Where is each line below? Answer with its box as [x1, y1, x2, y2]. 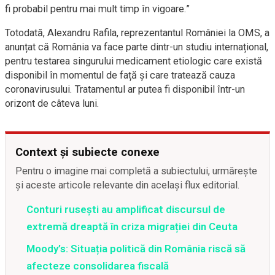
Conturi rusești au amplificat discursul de [26, 203, 225, 216]
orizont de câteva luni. [5, 98, 99, 110]
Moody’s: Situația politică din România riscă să [26, 242, 246, 255]
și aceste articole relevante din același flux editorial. [15, 179, 240, 192]
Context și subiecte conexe [15, 145, 160, 159]
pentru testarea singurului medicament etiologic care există [5, 55, 262, 68]
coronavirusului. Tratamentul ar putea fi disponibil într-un [5, 83, 245, 96]
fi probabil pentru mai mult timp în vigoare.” [5, 3, 190, 15]
